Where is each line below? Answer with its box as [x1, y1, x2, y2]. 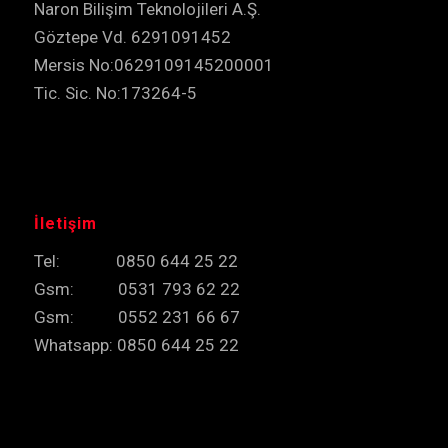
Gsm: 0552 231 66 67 [33, 306, 240, 327]
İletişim [33, 214, 97, 234]
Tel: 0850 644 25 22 [33, 250, 238, 271]
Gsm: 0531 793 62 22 [33, 278, 240, 299]
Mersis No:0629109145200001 [33, 55, 274, 76]
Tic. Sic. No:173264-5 [33, 83, 197, 104]
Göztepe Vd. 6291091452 [33, 27, 231, 48]
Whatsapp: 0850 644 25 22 [33, 334, 239, 355]
